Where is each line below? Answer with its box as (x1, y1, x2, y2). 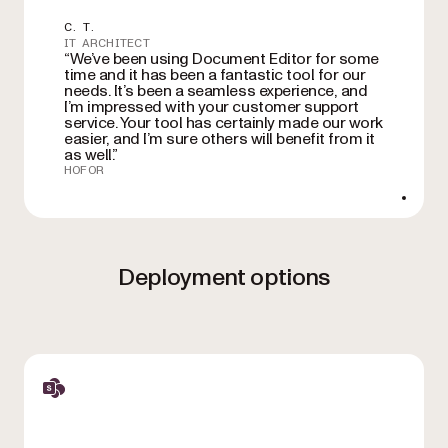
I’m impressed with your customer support (64, 96, 359, 119)
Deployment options (118, 261, 330, 295)
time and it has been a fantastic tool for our (64, 64, 366, 87)
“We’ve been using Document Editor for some (64, 48, 379, 71)
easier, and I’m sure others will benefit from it (64, 128, 375, 151)
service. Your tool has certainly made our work (64, 112, 383, 135)
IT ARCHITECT (64, 37, 150, 50)
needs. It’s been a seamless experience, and (64, 80, 368, 103)
